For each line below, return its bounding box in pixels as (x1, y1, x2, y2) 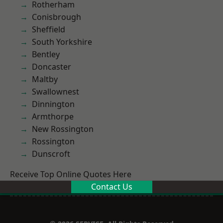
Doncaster (32, 61, 71, 72)
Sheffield (32, 24, 65, 35)
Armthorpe (32, 111, 74, 122)
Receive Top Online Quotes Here (10, 169, 131, 180)
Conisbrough (32, 11, 81, 22)
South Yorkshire (32, 36, 92, 47)
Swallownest (32, 86, 79, 97)
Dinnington (32, 99, 75, 110)
